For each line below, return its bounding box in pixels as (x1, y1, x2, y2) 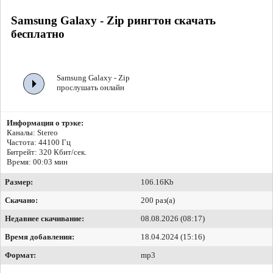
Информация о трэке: (7, 118, 83, 128)
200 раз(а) (141, 196, 175, 205)
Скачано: (5, 196, 38, 205)
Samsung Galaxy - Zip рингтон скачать (11, 13, 216, 27)
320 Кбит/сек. (39, 147, 87, 157)
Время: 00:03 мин (7, 157, 68, 167)
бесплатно (11, 27, 65, 40)
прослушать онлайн (57, 83, 124, 93)
